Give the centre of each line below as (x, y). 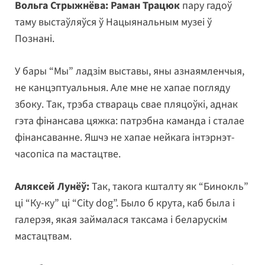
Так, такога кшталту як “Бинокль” (169, 187)
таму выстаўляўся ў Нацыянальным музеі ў (113, 22)
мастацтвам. (43, 237)
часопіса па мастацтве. (68, 154)
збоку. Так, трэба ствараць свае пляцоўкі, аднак (126, 105)
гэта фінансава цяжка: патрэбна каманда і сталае (130, 121)
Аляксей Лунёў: (52, 187)
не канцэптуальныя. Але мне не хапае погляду (122, 88)
